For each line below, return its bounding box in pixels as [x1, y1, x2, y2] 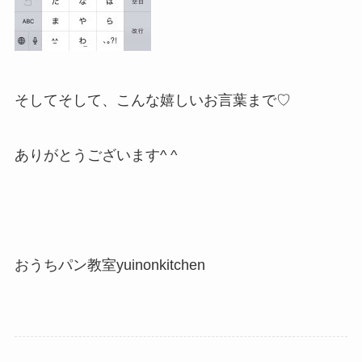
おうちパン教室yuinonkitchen [14, 256, 205, 273]
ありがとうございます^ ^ [14, 147, 177, 164]
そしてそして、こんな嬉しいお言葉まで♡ [14, 92, 291, 109]
